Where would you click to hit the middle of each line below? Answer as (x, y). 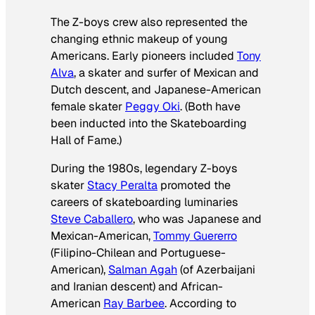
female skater (88, 106)
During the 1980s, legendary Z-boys (144, 169)
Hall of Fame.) (86, 140)
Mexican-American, (102, 236)
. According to (200, 304)
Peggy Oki (153, 106)
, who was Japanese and (197, 219)
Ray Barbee (134, 304)
